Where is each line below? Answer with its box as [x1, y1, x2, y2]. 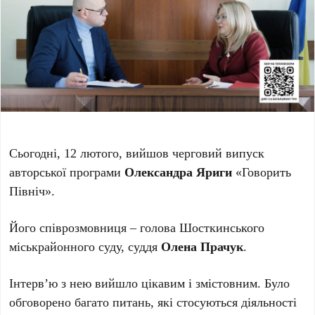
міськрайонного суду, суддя [9, 237, 162, 255]
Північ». [9, 181, 56, 199]
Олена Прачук [161, 237, 244, 255]
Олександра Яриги [124, 162, 233, 180]
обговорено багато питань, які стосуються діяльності [9, 292, 297, 310]
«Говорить [232, 162, 292, 180]
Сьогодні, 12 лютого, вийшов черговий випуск [9, 143, 265, 161]
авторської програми [9, 162, 125, 180]
